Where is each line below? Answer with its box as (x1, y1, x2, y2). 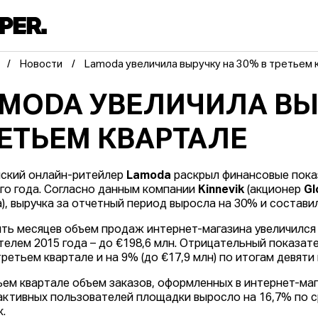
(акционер (244, 185, 305, 197)
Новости (20, 60, 63, 70)
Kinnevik (198, 185, 245, 197)
